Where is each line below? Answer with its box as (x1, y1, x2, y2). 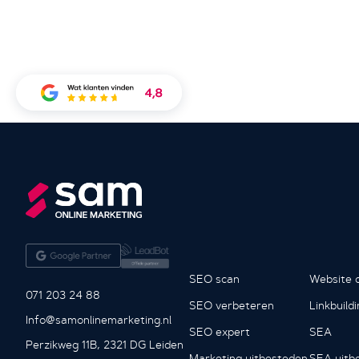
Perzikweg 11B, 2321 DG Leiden (26, 337, 184, 353)
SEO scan (189, 272, 240, 287)
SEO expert (189, 325, 250, 340)
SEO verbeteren (189, 298, 274, 313)
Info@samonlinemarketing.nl (26, 313, 171, 328)
